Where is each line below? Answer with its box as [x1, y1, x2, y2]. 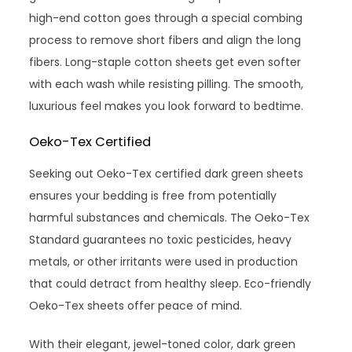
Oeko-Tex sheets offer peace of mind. [29, 298, 243, 314]
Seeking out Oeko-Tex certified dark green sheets [29, 166, 304, 182]
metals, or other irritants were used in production [29, 254, 299, 270]
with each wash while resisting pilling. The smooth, [29, 76, 304, 93]
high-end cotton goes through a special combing [29, 10, 303, 27]
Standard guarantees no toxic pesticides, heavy [29, 232, 292, 248]
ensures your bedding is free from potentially [29, 188, 277, 204]
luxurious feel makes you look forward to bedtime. [29, 98, 304, 115]
